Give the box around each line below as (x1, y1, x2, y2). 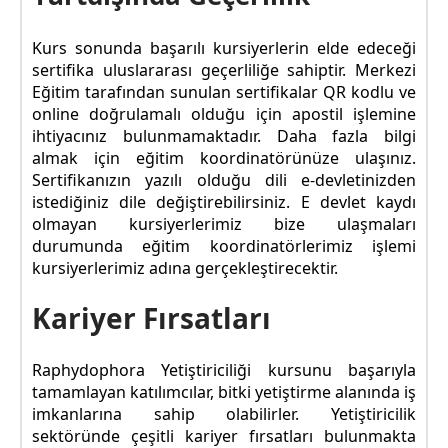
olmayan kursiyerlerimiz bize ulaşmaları (32, 213, 416, 236)
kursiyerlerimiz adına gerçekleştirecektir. (32, 257, 338, 280)
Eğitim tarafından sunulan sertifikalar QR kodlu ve (32, 81, 416, 104)
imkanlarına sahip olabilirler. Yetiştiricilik (32, 402, 416, 425)
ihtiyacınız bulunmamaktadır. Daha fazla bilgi (32, 125, 416, 148)
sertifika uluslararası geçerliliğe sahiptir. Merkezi (32, 59, 416, 82)
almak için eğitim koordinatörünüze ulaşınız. (32, 147, 416, 170)
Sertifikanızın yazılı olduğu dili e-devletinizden (32, 169, 416, 192)
